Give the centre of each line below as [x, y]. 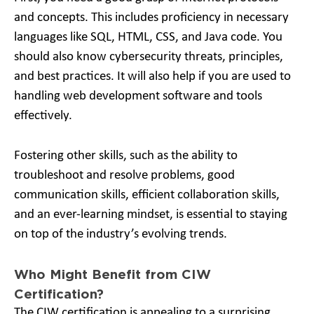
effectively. [45, 116]
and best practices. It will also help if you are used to [152, 77]
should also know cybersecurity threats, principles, [149, 57]
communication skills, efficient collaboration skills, [147, 195]
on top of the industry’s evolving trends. [121, 234]
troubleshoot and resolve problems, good [124, 175]
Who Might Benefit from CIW [112, 274]
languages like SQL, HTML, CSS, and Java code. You [148, 37]
